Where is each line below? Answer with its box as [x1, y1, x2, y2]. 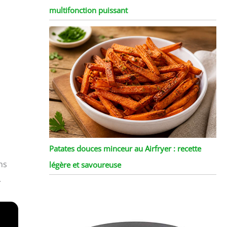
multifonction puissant [49, 5, 128, 15]
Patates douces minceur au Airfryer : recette [49, 143, 201, 154]
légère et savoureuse [49, 159, 121, 170]
